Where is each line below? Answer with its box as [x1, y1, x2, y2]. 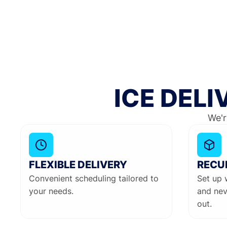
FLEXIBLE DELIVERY [29, 158, 127, 171]
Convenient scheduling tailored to [29, 173, 159, 183]
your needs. [29, 185, 73, 196]
